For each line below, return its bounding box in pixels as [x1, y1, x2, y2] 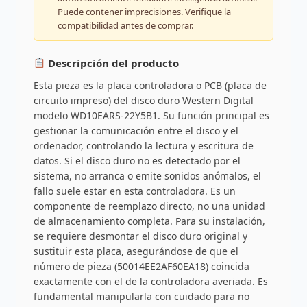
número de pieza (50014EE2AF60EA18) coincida [33, 259, 249, 273]
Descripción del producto [45, 56, 179, 70]
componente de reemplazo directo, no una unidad [33, 199, 265, 212]
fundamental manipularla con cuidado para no [33, 289, 249, 303]
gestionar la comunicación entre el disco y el [33, 123, 238, 137]
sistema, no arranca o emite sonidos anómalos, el [33, 169, 261, 182]
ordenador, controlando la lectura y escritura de [33, 138, 254, 152]
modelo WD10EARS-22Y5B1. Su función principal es [33, 108, 269, 122]
